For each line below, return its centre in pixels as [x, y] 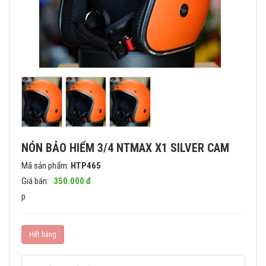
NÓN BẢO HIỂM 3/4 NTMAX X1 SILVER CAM [125, 148]
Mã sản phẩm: [46, 165]
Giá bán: [36, 181]
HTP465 [86, 165]
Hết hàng [43, 234]
